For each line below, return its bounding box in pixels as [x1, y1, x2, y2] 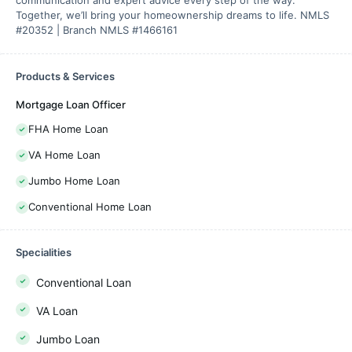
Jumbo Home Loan [28, 174, 120, 187]
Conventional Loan [36, 276, 131, 289]
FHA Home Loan [28, 123, 108, 135]
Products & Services [16, 70, 115, 82]
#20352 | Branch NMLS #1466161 [16, 24, 178, 36]
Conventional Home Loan [28, 200, 152, 213]
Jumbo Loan [36, 332, 100, 346]
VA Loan [36, 304, 78, 317]
